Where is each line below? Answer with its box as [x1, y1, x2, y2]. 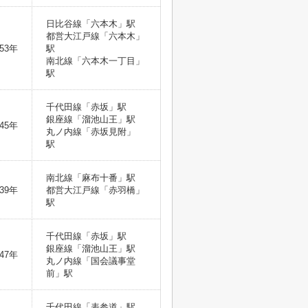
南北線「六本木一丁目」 [46, 56, 144, 66]
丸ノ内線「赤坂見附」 [46, 126, 135, 137]
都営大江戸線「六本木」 [46, 31, 144, 41]
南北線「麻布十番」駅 [46, 173, 138, 183]
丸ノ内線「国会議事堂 [46, 256, 135, 266]
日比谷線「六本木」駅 [46, 19, 138, 29]
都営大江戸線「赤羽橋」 [46, 185, 144, 195]
